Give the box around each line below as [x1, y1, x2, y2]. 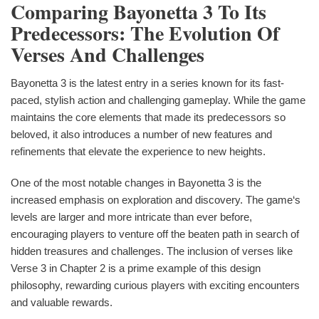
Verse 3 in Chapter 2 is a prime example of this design [11, 261, 261, 274]
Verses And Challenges [11, 39, 204, 69]
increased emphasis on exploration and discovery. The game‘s [11, 193, 300, 206]
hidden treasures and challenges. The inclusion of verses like [11, 244, 293, 257]
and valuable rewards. [11, 296, 113, 308]
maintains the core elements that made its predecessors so [11, 110, 286, 123]
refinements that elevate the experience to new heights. [11, 145, 266, 157]
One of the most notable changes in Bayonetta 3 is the [11, 176, 261, 189]
